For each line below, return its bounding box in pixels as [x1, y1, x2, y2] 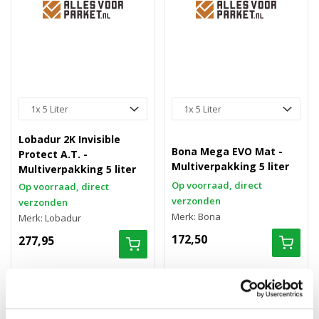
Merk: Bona [172, 210, 221, 223]
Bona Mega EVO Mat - [172, 145, 283, 158]
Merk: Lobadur [19, 211, 81, 224]
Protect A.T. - [19, 147, 88, 161]
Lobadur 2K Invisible [19, 132, 120, 146]
